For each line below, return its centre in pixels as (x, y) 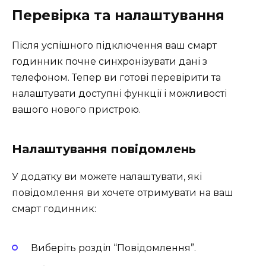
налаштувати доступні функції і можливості (119, 94)
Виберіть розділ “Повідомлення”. (113, 248)
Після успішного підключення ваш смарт (114, 46)
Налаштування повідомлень (104, 149)
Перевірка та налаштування (118, 16)
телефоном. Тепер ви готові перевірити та (116, 78)
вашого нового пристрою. (76, 110)
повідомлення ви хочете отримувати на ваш (123, 193)
